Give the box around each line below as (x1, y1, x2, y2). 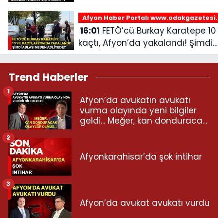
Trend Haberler (8, 70, 88, 85)
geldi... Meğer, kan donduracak (80, 114, 206, 127)
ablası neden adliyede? (78, 49, 177, 61)
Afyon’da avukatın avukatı (80, 94, 190, 106)
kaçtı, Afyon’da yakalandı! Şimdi (78, 37, 213, 49)
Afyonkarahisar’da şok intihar (80, 150, 202, 163)
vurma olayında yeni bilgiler (80, 104, 197, 116)
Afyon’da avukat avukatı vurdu (80, 197, 210, 209)
